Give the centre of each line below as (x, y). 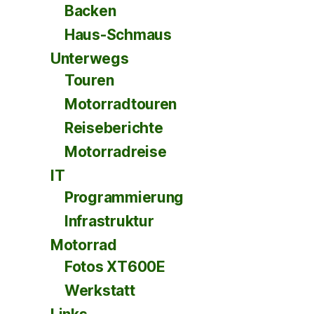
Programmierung (124, 197)
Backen (90, 11)
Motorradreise (116, 152)
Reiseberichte (114, 128)
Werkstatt (100, 291)
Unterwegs (90, 59)
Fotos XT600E (115, 267)
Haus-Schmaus (118, 35)
